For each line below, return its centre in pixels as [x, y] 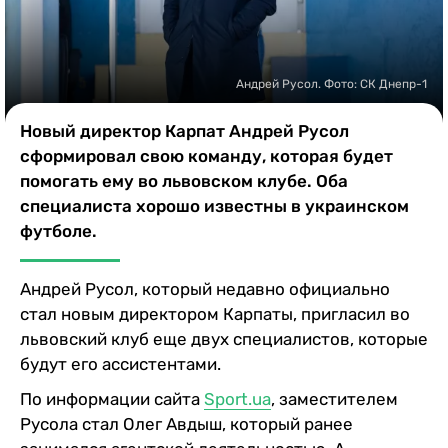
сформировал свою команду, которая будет [206, 155]
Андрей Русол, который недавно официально [205, 288]
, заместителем [334, 398]
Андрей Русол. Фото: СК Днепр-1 [331, 83]
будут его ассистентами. [122, 363]
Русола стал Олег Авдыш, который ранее [186, 423]
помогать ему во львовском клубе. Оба [184, 180]
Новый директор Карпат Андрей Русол [184, 130]
